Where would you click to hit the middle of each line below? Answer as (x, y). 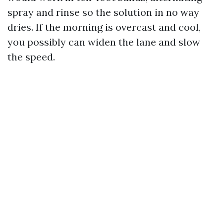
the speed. (31, 57)
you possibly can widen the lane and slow (104, 42)
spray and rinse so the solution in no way (103, 12)
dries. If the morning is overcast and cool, (104, 27)
